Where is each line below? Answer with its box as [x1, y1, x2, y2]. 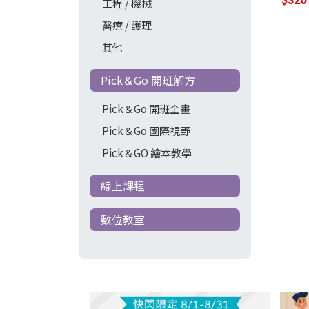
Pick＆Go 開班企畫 [101, 100, 190, 116]
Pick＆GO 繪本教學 [101, 144, 192, 160]
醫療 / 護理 [101, 17, 152, 32]
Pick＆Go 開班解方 [101, 71, 195, 88]
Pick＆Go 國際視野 [101, 122, 190, 138]
